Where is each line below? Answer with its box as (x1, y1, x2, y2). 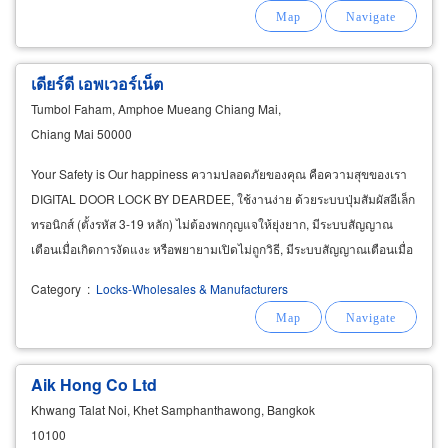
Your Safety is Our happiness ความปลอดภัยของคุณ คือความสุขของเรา (31, 164, 407, 182)
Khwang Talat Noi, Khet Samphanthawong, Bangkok (31, 400, 315, 418)
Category (31, 279, 81, 297)
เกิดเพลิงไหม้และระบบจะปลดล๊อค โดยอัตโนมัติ (31, 264, 273, 282)
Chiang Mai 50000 (31, 124, 132, 142)
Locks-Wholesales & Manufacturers (93, 279, 288, 297)
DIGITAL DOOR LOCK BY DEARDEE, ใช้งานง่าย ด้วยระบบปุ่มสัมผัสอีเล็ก (31, 189, 415, 207)
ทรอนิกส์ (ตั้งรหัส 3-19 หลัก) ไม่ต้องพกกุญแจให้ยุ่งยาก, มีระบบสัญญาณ (31, 214, 393, 232)
